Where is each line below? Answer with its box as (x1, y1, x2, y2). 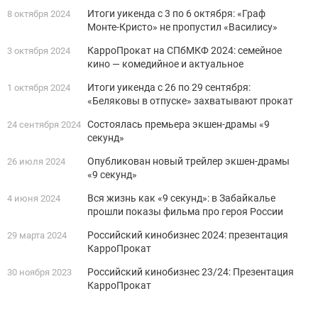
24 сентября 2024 (7, 119, 81, 131)
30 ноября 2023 (7, 267, 72, 278)
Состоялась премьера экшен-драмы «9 (87, 119, 270, 131)
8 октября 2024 (7, 9, 70, 20)
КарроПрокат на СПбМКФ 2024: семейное (87, 45, 282, 57)
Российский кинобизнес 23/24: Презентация (87, 266, 294, 278)
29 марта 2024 (7, 230, 67, 241)
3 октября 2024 (7, 45, 70, 57)
